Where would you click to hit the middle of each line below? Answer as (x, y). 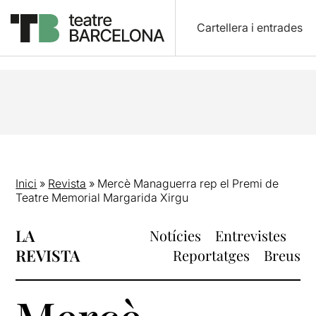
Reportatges (211, 255)
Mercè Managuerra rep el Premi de (188, 183)
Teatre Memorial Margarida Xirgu (102, 197)
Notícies (175, 235)
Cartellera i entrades (249, 28)
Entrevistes (250, 235)
